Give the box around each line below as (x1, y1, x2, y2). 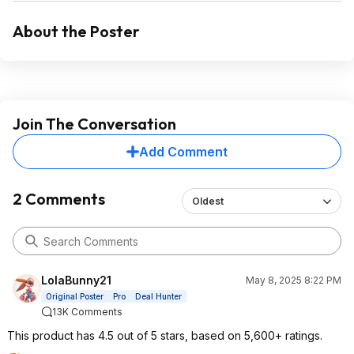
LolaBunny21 (41, 273, 111, 287)
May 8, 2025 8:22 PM (246, 274, 341, 286)
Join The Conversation (13, 114, 176, 134)
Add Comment (139, 144, 228, 160)
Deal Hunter (135, 292, 182, 301)
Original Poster (46, 292, 104, 301)
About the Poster (13, 21, 140, 41)
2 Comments (13, 189, 105, 209)
